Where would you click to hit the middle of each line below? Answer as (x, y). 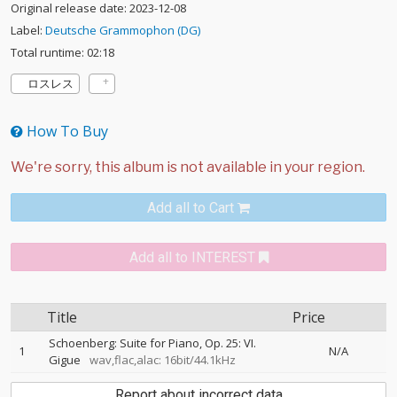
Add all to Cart (191, 208)
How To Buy (66, 131)
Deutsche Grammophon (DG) (123, 30)
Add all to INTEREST (192, 257)
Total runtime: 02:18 (62, 52)
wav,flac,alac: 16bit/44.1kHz (160, 360)
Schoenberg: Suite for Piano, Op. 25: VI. (152, 343)
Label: (28, 30)
